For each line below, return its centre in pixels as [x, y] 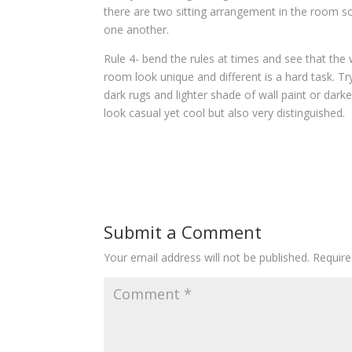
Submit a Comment [183, 232]
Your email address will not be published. [207, 257]
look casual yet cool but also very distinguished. [224, 113]
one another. [136, 29]
